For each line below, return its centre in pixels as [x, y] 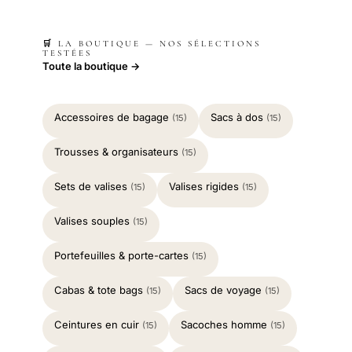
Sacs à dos [238, 117]
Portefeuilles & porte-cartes [123, 255]
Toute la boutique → [91, 66]
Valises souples [93, 220]
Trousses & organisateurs [118, 151]
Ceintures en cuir [98, 324]
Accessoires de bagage [113, 117]
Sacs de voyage [225, 290]
